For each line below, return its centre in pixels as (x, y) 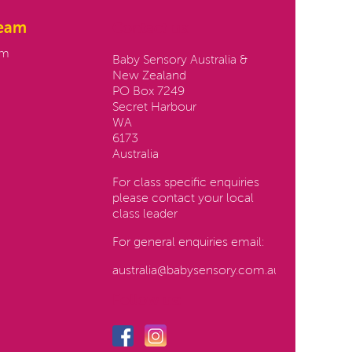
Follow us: (147, 301)
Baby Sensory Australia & (180, 61)
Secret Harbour (154, 108)
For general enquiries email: (189, 243)
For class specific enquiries (185, 183)
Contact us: (151, 29)
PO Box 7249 (148, 92)
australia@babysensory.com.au (196, 271)
